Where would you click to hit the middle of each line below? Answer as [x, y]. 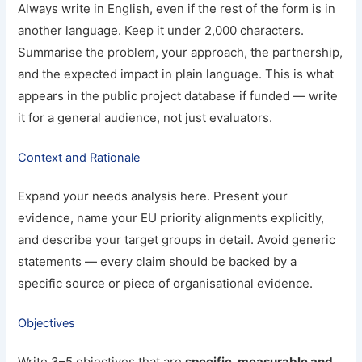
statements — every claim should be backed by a [158, 261]
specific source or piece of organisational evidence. [166, 283]
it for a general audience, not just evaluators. [145, 118]
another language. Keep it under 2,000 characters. [161, 31]
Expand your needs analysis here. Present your [153, 196]
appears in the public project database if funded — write [178, 96]
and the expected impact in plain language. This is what [176, 74]
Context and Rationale [79, 158]
